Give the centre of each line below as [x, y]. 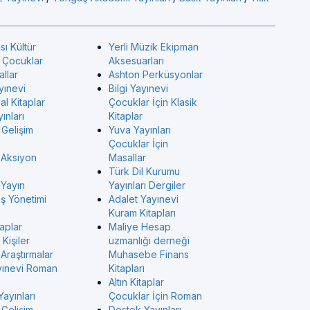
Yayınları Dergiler [147, 185]
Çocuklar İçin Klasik [153, 102]
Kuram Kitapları [142, 213]
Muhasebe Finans [148, 254]
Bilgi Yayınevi [138, 88]
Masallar [127, 157]
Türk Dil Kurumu [144, 171]
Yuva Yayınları [139, 130]
